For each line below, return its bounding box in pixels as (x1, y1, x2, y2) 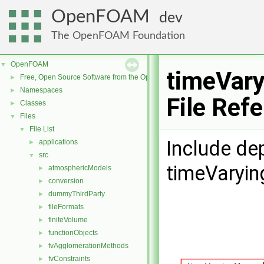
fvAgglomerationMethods (48, 242, 128, 250)
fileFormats (48, 203, 84, 211)
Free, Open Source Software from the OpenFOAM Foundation (20, 73, 216, 81)
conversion (48, 177, 84, 185)
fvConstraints (48, 255, 90, 263)
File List (29, 125, 54, 133)
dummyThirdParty (48, 190, 105, 198)
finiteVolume (48, 216, 88, 224)
